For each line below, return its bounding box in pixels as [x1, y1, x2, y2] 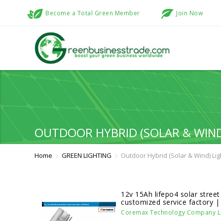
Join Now [176, 9, 203, 18]
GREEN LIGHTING [62, 150, 111, 160]
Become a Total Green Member [45, 9, 140, 18]
